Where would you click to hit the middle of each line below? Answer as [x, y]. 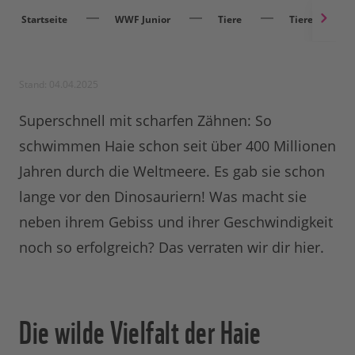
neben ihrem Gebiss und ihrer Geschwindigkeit [176, 222]
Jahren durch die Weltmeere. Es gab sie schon [172, 172]
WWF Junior [143, 20]
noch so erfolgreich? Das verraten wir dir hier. [172, 248]
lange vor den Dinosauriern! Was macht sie [163, 197]
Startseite [44, 20]
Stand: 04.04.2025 [59, 85]
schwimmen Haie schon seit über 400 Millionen [177, 146]
